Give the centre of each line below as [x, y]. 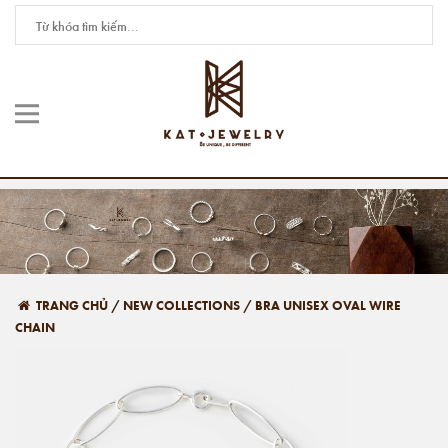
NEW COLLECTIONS [181, 305]
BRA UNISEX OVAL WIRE [328, 305]
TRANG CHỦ [70, 305]
